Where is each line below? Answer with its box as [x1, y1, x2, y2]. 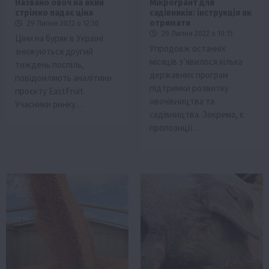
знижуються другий [15, 46, 93, 58]
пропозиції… [150, 122, 201, 134]
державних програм [150, 69, 228, 81]
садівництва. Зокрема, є [150, 109, 244, 121]
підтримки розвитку [150, 82, 229, 94]
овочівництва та [150, 95, 214, 107]
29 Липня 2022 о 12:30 [25, 19, 99, 28]
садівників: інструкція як [150, 8, 252, 19]
